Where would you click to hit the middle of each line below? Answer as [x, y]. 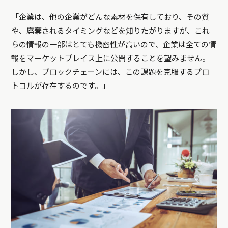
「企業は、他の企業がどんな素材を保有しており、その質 [110, 18]
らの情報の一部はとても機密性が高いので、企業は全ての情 [114, 45]
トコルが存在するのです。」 [61, 86]
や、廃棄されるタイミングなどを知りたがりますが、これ [111, 31]
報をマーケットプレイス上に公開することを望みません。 [111, 59]
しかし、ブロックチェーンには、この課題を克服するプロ [110, 73]
